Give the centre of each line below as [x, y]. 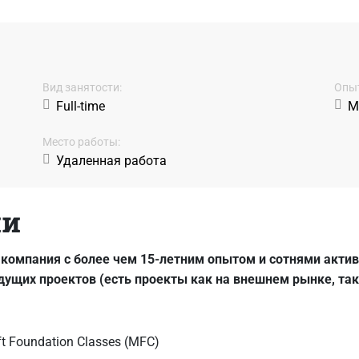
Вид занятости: [82, 87]
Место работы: [81, 141]
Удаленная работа [111, 160]
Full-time [80, 106]
